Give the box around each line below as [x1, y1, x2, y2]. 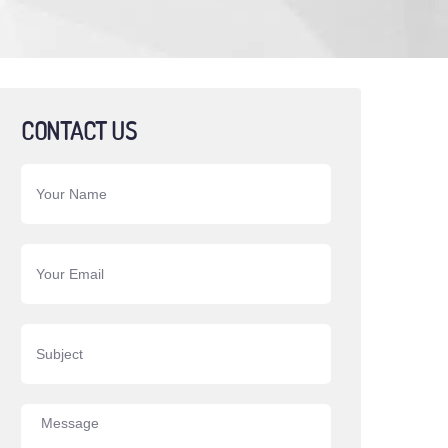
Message [21, 416, 82, 432]
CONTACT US [21, 115, 137, 146]
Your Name [21, 176, 94, 192]
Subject [21, 336, 73, 352]
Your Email [21, 256, 93, 272]
